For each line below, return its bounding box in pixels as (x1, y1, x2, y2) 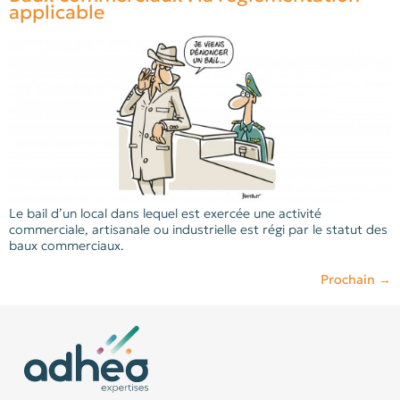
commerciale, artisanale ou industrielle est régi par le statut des (9, 221, 387, 237)
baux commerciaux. (9, 237, 124, 254)
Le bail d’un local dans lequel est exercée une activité (9, 204, 321, 221)
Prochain (321, 271, 379, 287)
